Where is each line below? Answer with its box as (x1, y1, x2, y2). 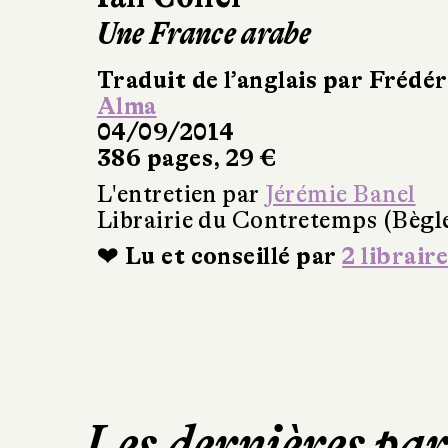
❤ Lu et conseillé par (96, 242, 343, 270)
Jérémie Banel (265, 180, 416, 208)
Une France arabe (96, 14, 312, 52)
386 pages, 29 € (96, 144, 277, 172)
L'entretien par (96, 180, 266, 208)
